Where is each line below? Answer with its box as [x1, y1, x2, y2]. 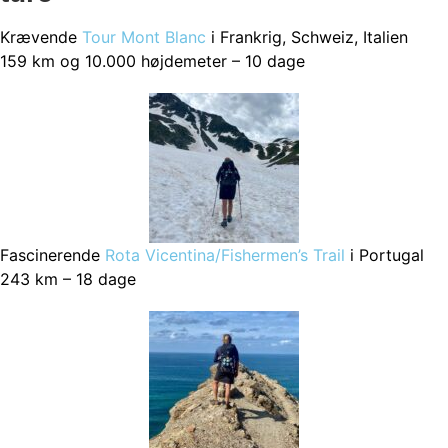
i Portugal [345, 245, 424, 266]
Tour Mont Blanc [82, 27, 206, 48]
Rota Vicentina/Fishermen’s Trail [105, 245, 345, 266]
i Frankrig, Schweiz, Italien [206, 27, 408, 48]
